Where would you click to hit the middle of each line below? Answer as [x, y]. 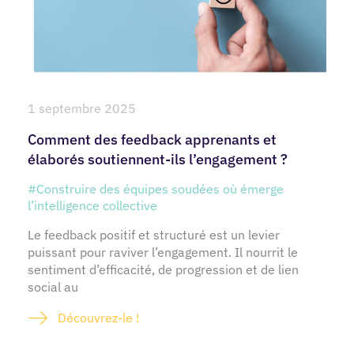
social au [53, 287]
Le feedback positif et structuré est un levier [154, 235]
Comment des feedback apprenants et [152, 140]
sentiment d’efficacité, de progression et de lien [163, 270]
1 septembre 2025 [82, 109]
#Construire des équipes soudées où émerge [156, 189]
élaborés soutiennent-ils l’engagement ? [158, 160]
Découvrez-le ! [98, 318]
